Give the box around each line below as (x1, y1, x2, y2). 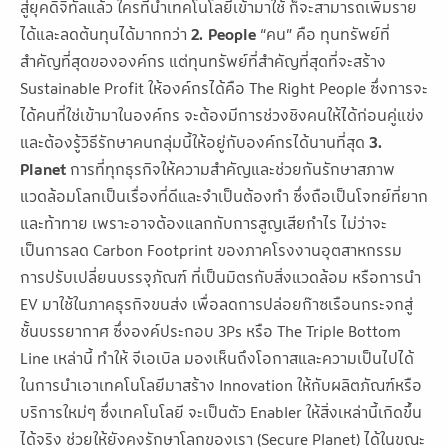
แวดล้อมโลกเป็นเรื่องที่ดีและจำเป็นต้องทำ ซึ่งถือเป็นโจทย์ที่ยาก (20, 183, 428, 208)
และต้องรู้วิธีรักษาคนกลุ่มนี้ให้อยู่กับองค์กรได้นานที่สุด (20, 129, 369, 154)
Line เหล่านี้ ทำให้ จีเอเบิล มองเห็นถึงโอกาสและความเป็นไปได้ (20, 345, 414, 370)
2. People (191, 21, 256, 46)
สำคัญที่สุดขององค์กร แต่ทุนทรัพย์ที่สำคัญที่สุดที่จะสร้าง (20, 48, 386, 73)
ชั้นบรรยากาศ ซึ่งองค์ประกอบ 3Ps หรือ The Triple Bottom (20, 318, 401, 343)
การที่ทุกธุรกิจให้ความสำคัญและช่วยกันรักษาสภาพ (66, 156, 395, 181)
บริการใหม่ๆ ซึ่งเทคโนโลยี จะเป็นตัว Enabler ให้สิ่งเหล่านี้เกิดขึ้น (20, 399, 422, 424)
